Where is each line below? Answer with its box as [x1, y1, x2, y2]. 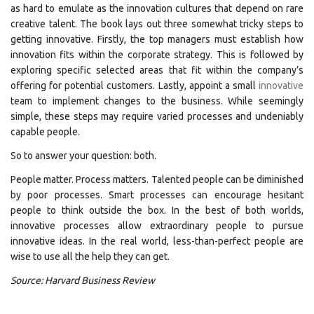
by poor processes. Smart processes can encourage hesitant [11, 189, 303, 200]
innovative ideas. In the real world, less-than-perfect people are [11, 235, 303, 247]
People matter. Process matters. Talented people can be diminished [11, 174, 303, 185]
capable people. [11, 126, 80, 137]
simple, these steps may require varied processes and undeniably [11, 111, 303, 122]
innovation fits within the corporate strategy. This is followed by [11, 49, 303, 60]
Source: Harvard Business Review [11, 275, 155, 286]
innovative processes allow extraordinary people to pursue [11, 220, 303, 231]
